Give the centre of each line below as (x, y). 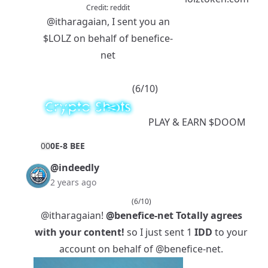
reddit (120, 8)
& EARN (189, 122)
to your (230, 232)
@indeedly (75, 168)
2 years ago (73, 182)
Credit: (98, 8)
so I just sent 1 (159, 232)
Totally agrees (208, 216)
